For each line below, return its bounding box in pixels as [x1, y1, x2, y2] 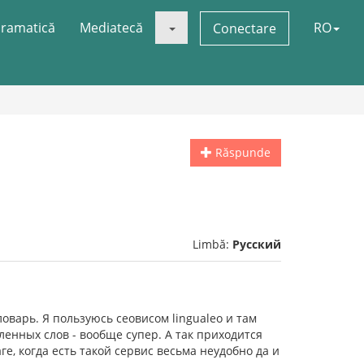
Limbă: [193, 236, 232, 252]
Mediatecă [80, 19, 143, 37]
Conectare [213, 19, 276, 37]
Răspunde [212, 145, 271, 160]
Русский [232, 236, 281, 252]
